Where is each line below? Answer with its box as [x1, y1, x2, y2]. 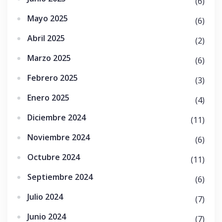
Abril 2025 [27, 33, 65, 44]
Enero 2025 [27, 92, 69, 104]
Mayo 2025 [27, 13, 68, 24]
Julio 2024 [27, 191, 63, 203]
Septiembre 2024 [27, 171, 93, 183]
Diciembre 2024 [27, 112, 86, 123]
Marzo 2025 [27, 53, 71, 64]
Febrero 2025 [27, 72, 78, 84]
